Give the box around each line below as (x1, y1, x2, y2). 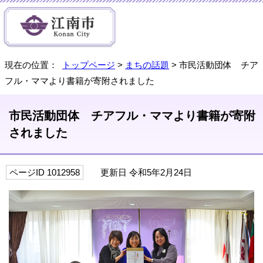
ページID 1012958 (9, 167, 80, 177)
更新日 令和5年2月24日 (89, 167, 192, 177)
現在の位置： (5, 60, 62, 70)
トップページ (62, 60, 115, 70)
